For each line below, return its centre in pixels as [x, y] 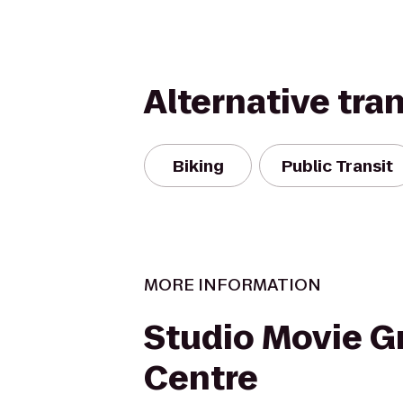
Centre [201, 378]
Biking [198, 166]
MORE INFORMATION [233, 285]
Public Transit [337, 166]
